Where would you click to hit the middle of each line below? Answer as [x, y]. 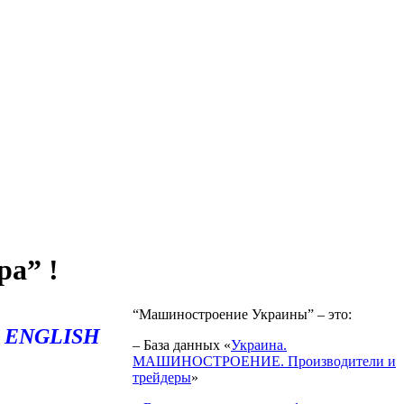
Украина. [259, 344]
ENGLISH [52, 336]
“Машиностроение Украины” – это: [242, 314]
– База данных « [182, 344]
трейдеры [162, 377]
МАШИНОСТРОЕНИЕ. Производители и [264, 361]
